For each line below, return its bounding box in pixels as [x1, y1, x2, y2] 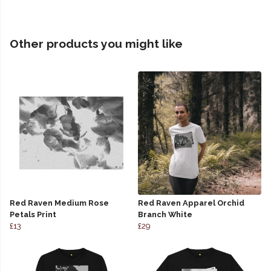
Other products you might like [10, 37, 183, 51]
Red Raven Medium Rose [10, 198, 109, 208]
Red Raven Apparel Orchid [138, 198, 244, 208]
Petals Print [10, 210, 56, 220]
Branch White [138, 210, 192, 220]
